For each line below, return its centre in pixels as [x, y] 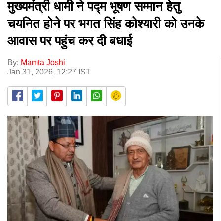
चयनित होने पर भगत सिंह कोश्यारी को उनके [106, 23]
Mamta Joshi [43, 62]
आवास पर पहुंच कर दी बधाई [70, 41]
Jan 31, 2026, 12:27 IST [49, 72]
